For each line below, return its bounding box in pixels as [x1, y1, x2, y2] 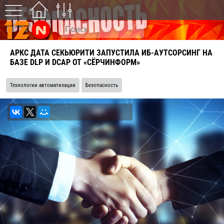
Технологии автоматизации [10, 82, 75, 88]
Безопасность [85, 82, 118, 88]
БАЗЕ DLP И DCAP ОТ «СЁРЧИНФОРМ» [10, 57, 140, 67]
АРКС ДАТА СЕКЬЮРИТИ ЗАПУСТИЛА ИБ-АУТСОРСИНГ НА [10, 48, 212, 57]
